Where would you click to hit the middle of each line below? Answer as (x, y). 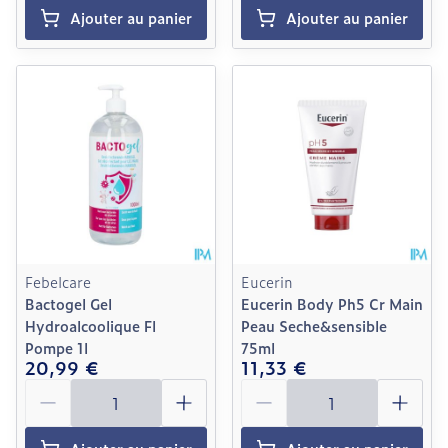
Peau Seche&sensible (314, 325)
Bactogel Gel (68, 303)
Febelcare (58, 281)
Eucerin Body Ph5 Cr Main (332, 303)
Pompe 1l (56, 347)
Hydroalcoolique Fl (90, 325)
